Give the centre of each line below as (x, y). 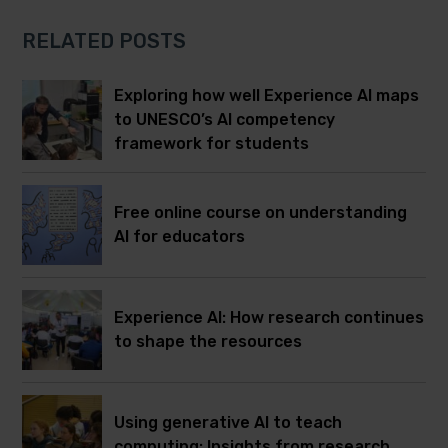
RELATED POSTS (104, 40)
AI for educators (180, 236)
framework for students (212, 143)
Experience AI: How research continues (269, 317)
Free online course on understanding (261, 212)
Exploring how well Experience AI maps (267, 95)
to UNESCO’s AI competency (225, 119)
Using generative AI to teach (228, 422)
